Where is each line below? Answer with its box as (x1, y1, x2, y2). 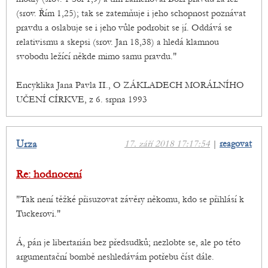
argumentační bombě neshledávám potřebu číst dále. (16, 251, 214, 263)
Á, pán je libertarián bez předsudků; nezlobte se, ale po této (16, 237, 240, 248)
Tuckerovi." (16, 208, 61, 220)
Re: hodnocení (16, 168, 81, 181)
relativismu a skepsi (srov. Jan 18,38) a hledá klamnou (16, 36, 219, 48)
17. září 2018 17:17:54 (124, 138, 210, 150)
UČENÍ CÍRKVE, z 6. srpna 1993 (16, 94, 147, 105)
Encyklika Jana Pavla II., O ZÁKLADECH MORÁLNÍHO (16, 80, 244, 91)
